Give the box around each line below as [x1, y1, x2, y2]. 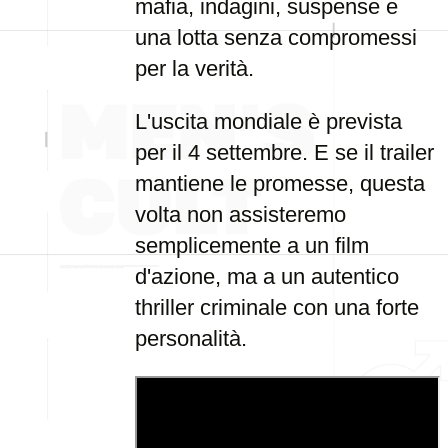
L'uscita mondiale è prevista [135, 109, 402, 134]
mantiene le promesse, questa [135, 171, 425, 196]
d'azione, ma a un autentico [135, 264, 399, 289]
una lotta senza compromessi [135, 25, 417, 50]
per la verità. [135, 56, 254, 81]
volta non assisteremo [135, 202, 346, 227]
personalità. [135, 326, 247, 351]
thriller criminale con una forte [135, 295, 419, 320]
